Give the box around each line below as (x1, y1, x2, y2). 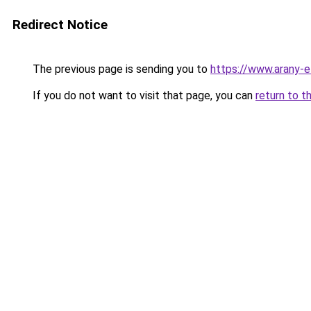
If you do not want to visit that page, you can (30, 89, 255, 102)
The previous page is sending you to (30, 62, 210, 76)
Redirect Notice (12, 17, 108, 33)
